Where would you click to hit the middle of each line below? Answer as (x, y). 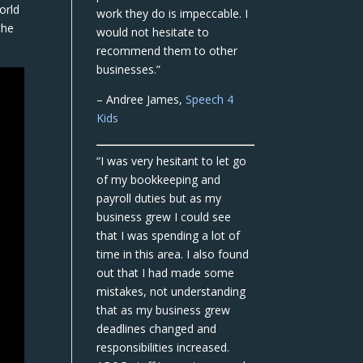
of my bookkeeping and (159, 179)
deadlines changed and (157, 329)
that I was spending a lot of (169, 235)
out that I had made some (166, 273)
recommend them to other (167, 51)
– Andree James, (141, 99)
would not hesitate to (153, 32)
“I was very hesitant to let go (172, 161)
